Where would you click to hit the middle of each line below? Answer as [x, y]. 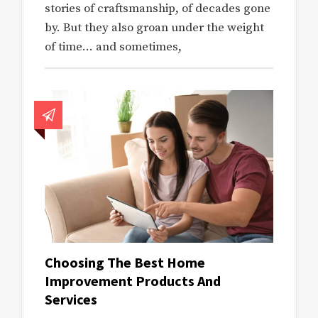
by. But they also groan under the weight [154, 27]
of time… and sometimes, [113, 46]
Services [71, 299]
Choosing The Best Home [125, 262]
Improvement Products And [133, 280]
